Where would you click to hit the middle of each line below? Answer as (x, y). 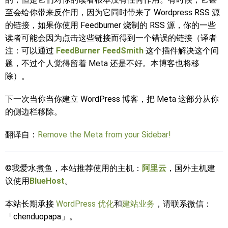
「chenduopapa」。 (41, 217)
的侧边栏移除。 (34, 112)
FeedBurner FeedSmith (100, 51)
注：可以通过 (31, 51)
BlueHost (47, 181)
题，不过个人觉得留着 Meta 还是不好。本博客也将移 (102, 63)
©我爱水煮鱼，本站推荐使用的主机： (74, 168)
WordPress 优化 (85, 204)
